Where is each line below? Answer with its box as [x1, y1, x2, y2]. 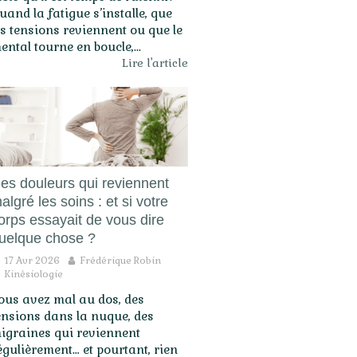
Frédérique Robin [80, 253, 161, 267]
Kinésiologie [4, 267, 63, 280]
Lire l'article [122, 56, 188, 71]
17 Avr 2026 [4, 253, 60, 267]
